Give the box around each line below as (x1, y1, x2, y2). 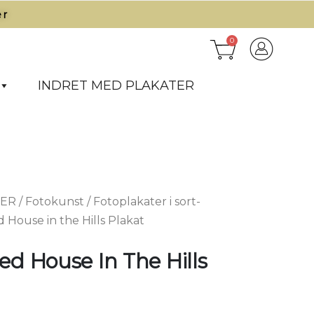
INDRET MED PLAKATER (37, 78, 194, 93)
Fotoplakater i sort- (93, 195, 201, 208)
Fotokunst (25, 195, 85, 208)
